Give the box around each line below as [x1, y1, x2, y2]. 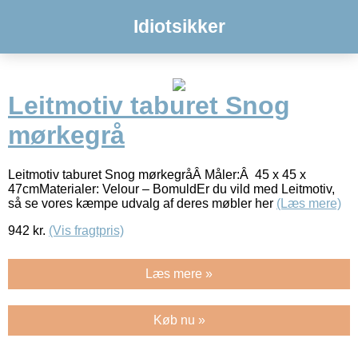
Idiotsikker [133, 16, 225, 37]
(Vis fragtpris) [49, 223, 124, 237]
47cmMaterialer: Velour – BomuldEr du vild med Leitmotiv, [8, 181, 335, 196]
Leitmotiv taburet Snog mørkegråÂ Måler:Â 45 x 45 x [8, 167, 306, 181]
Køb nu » [153, 312, 205, 327]
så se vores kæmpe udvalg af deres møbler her [8, 196, 276, 210]
